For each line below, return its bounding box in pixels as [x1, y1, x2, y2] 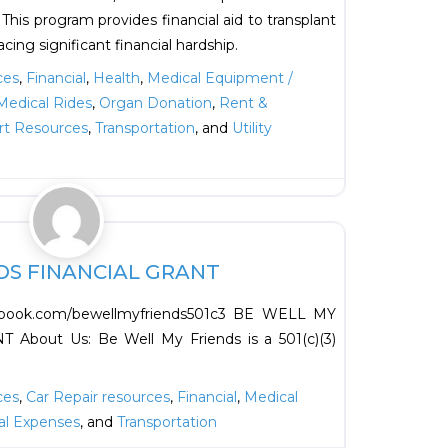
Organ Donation [99, 94, 212, 113]
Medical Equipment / [146, 69, 293, 88]
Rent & [219, 94, 268, 113]
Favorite [337, 193, 421, 218]
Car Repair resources [25, 388, 170, 407]
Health [92, 69, 140, 88]
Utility [232, 119, 272, 138]
